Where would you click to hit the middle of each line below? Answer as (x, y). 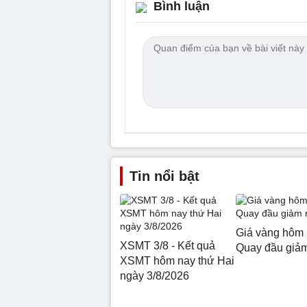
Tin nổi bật (164, 176)
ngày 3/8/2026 (155, 276)
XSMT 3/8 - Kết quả (168, 246)
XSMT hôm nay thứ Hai (177, 261)
